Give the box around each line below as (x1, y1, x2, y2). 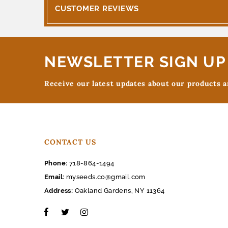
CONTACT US (44, 137, 97, 147)
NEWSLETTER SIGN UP (44, 52, 226, 71)
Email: (44, 173, 65, 181)
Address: (44, 186, 73, 194)
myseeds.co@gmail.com (66, 173, 146, 181)
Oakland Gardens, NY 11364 (73, 186, 165, 194)
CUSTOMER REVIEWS (55, 4, 139, 13)
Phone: (44, 159, 68, 167)
